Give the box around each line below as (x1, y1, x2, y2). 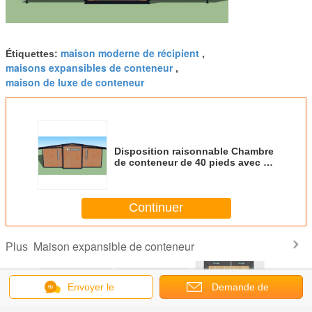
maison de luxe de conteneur (6, 75, 144, 89)
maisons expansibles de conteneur (6, 60, 173, 75)
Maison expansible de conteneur (33, 237, 194, 254)
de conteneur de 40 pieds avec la (114, 156, 272, 168)
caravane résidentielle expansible (114, 167, 274, 179)
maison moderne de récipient (61, 45, 199, 60)
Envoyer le (67, 281, 114, 292)
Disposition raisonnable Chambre (114, 145, 274, 157)
